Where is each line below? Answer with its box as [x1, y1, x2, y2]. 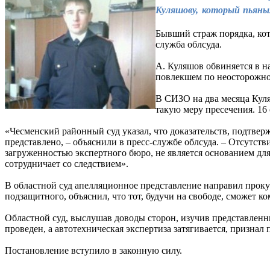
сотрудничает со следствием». [5, 158, 128, 169]
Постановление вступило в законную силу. [5, 245, 182, 256]
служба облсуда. [155, 39, 222, 49]
